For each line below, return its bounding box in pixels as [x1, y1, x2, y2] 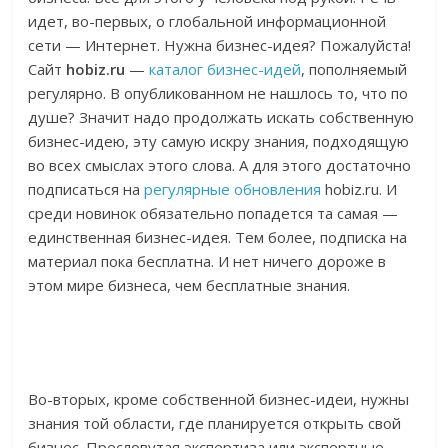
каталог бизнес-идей [149, 59, 302, 80]
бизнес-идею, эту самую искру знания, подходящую [28, 131, 410, 152]
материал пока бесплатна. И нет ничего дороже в [28, 251, 387, 272]
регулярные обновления [144, 179, 322, 200]
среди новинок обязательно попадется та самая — [28, 203, 399, 224]
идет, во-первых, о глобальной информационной [28, 11, 387, 32]
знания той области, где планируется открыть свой [28, 413, 402, 434]
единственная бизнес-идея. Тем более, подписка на [28, 227, 408, 248]
